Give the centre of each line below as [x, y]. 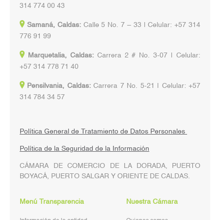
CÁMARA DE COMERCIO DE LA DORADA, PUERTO [110, 166]
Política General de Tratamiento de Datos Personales [103, 132]
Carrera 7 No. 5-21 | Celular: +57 [146, 86]
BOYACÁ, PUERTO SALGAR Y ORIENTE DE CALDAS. [105, 177]
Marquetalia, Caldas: [61, 56]
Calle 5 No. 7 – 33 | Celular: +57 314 [142, 25]
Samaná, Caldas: [55, 25]
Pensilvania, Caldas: [59, 86]
